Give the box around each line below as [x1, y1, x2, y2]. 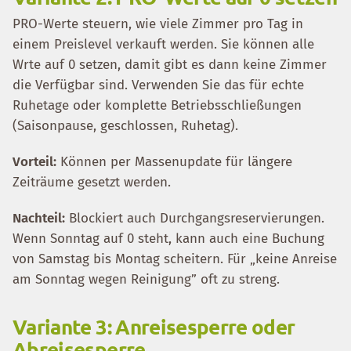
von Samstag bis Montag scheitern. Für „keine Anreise [13, 251, 337, 267]
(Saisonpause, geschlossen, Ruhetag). [13, 118, 238, 134]
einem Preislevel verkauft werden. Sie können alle [13, 36, 314, 52]
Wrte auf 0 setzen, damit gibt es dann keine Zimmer [13, 56, 327, 73]
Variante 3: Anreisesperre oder [13, 313, 295, 339]
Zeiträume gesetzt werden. [13, 174, 171, 190]
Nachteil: [13, 210, 65, 226]
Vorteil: [13, 154, 56, 170]
